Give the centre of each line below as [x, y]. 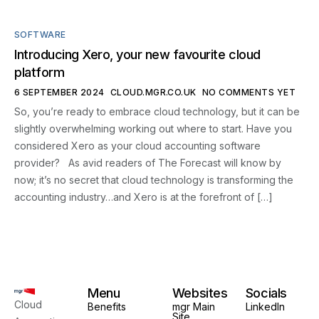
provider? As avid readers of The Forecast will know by [148, 163]
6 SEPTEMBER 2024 [59, 93]
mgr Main [193, 307]
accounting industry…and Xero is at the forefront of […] [143, 197]
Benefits [107, 307]
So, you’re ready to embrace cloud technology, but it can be [157, 112]
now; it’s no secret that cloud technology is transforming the [154, 180]
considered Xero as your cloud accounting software [137, 146]
